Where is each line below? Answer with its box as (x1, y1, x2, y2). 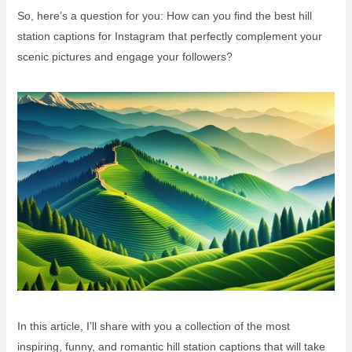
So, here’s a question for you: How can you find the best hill (16, 9, 312, 22)
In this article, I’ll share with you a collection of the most (16, 320, 290, 333)
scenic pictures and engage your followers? (16, 50, 233, 63)
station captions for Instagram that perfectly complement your (16, 30, 322, 42)
